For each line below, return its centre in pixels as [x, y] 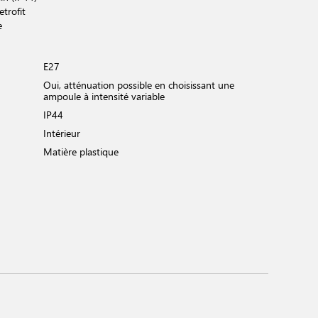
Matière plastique [81, 152]
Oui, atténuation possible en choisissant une [139, 85]
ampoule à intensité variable [104, 96]
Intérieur [62, 133]
